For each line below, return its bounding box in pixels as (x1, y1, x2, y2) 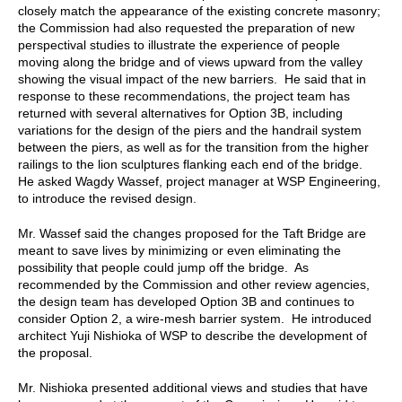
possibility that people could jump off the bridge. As (18, 259, 309, 275)
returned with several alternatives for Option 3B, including (18, 105, 343, 120)
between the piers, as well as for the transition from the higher (18, 139, 369, 154)
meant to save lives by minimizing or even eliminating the (18, 242, 341, 258)
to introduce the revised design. (18, 190, 197, 205)
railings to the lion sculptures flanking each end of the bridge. (18, 156, 366, 171)
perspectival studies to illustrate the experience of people (18, 37, 340, 52)
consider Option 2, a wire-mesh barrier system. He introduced (18, 310, 371, 326)
